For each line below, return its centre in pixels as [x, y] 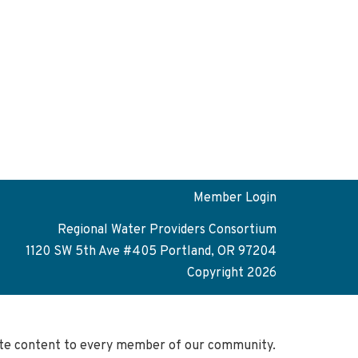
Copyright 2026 [232, 274]
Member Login [235, 199]
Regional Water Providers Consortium [167, 231]
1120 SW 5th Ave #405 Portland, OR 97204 [151, 252]
